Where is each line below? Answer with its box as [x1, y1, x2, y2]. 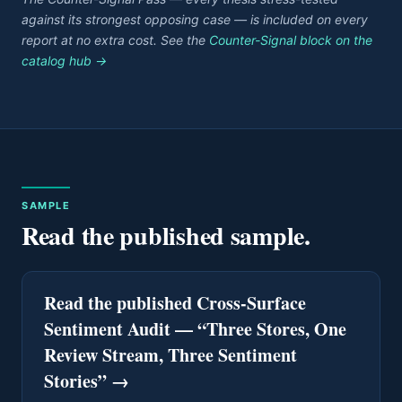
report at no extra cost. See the [22, 32, 205, 48]
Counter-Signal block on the [209, 32, 372, 48]
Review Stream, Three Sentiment [44, 342, 297, 368]
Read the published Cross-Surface [44, 290, 306, 316]
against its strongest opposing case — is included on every [22, 12, 368, 27]
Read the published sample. [22, 217, 310, 254]
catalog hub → [22, 53, 107, 68]
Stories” [44, 368, 107, 394]
